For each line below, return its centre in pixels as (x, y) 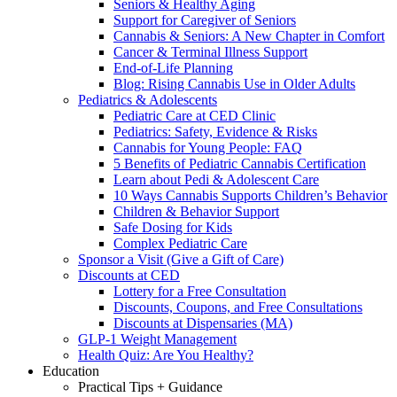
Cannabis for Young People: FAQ (208, 148)
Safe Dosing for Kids (173, 227)
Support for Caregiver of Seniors (205, 20)
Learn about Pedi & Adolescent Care (216, 179)
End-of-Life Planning (173, 68)
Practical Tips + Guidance (150, 387)
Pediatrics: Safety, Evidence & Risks (215, 132)
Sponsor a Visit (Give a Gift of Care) (181, 259)
